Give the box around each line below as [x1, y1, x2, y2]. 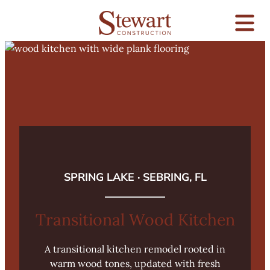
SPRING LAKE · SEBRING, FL [63, 170, 207, 185]
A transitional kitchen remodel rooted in [45, 242, 225, 255]
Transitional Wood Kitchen [35, 209, 235, 230]
